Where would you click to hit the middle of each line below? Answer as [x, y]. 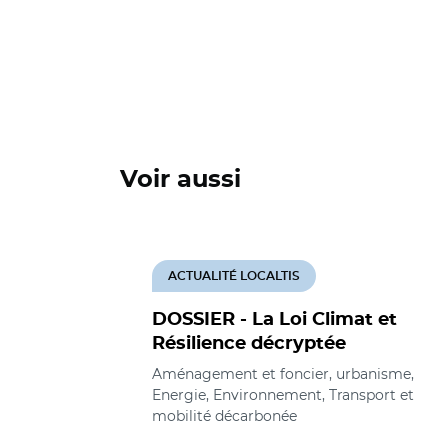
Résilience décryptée [249, 344]
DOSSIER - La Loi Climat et [274, 320]
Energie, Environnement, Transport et [283, 395]
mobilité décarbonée [224, 416]
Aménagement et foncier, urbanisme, [283, 374]
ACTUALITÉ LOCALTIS [234, 276]
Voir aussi [180, 180]
